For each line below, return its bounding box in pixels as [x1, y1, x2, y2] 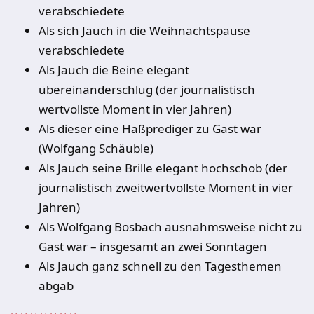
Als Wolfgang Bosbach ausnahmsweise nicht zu [39, 219, 303, 235]
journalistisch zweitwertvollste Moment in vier [39, 179, 293, 196]
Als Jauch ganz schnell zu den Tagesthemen [39, 258, 282, 274]
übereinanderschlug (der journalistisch [39, 81, 255, 97]
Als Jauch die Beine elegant [39, 62, 189, 78]
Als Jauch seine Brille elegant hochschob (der [39, 160, 287, 176]
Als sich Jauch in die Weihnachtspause [39, 22, 250, 39]
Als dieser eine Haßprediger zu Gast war [39, 121, 261, 137]
